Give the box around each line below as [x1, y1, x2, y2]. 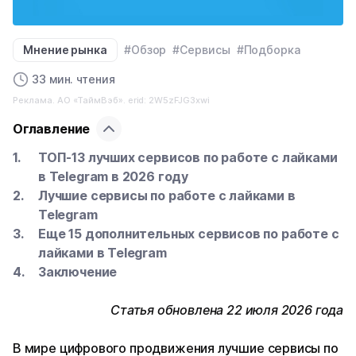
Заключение [38, 264, 118, 281]
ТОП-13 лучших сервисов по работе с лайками [38, 149, 338, 166]
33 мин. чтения [32, 72, 115, 87]
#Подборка [236, 43, 300, 57]
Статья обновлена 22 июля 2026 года [110, 302, 343, 319]
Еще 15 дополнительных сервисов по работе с [38, 226, 339, 242]
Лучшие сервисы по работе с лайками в [38, 188, 296, 204]
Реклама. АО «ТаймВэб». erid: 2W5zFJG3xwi [13, 95, 211, 106]
